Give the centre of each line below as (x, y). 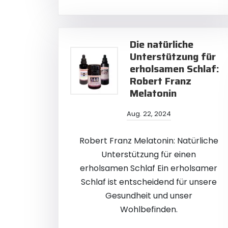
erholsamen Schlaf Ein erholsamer (149, 168)
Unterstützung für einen (149, 154)
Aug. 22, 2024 (149, 114)
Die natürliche (162, 44)
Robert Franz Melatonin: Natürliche (149, 141)
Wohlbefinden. (149, 209)
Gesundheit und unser (149, 196)
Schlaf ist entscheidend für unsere (149, 182)
